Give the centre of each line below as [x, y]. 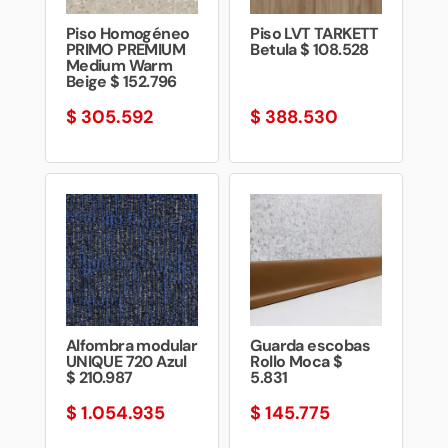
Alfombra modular [131, 345]
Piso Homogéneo [127, 33]
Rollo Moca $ [296, 361]
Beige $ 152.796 [121, 81]
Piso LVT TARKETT [314, 33]
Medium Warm [119, 65]
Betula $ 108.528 [309, 49]
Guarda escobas [310, 345]
